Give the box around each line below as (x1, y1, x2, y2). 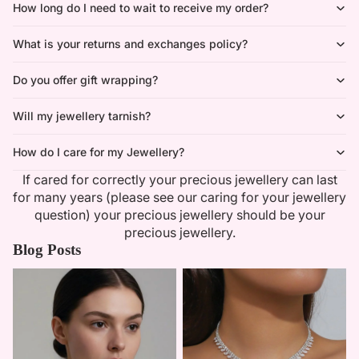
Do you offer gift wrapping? (13, 72, 158, 87)
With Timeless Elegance (183, 282, 304, 296)
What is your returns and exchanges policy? (13, 36, 248, 50)
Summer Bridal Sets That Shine (183, 268, 342, 282)
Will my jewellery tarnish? (13, 108, 151, 123)
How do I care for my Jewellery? (13, 144, 184, 159)
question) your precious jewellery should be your (34, 206, 325, 223)
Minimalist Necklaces (13, 268, 122, 282)
